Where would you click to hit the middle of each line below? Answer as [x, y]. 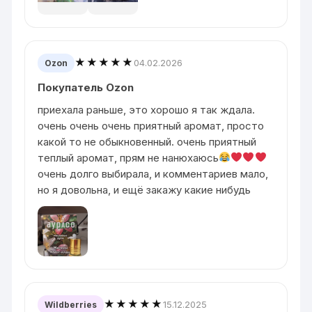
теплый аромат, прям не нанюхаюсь [128, 157]
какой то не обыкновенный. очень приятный [147, 141]
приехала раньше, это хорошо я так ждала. [147, 109]
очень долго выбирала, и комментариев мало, [153, 173]
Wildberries [71, 304]
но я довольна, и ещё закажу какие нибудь [145, 189]
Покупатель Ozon [86, 87]
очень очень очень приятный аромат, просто [151, 125]
